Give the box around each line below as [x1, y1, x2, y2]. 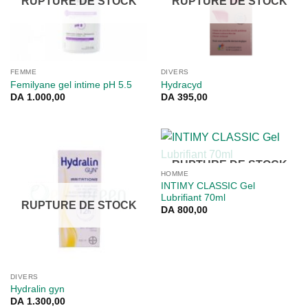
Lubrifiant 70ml [160, 192, 225, 203]
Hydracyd [160, 79, 202, 90]
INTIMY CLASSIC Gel [160, 180, 255, 191]
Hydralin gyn [10, 283, 65, 294]
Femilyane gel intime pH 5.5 [10, 79, 132, 90]
